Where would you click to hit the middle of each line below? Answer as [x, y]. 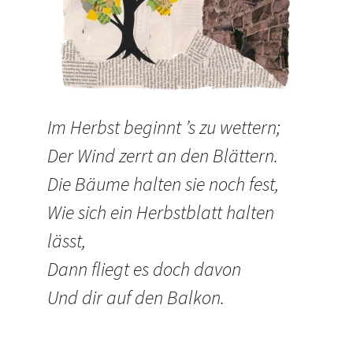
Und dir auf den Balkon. [136, 297]
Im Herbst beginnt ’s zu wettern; [164, 127]
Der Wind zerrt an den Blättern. [163, 156]
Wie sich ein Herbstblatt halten [161, 212]
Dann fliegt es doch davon [144, 269]
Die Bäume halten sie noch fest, [163, 184]
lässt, [67, 241]
